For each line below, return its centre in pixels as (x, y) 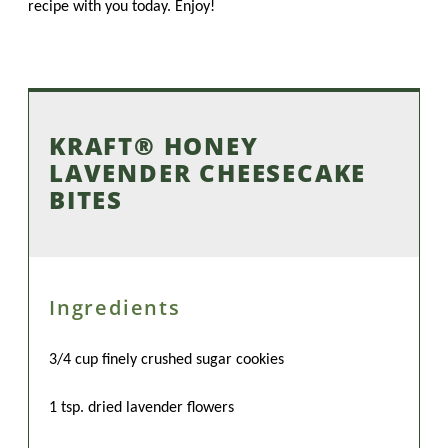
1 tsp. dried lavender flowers (141, 407)
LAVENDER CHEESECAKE (208, 172)
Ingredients (115, 307)
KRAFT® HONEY (154, 145)
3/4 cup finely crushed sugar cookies (166, 359)
